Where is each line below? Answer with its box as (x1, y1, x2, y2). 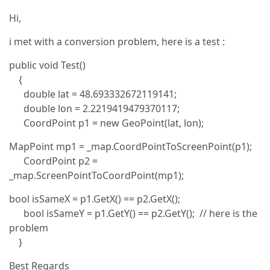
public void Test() (9, 58, 86, 72)
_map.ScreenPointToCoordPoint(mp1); (9, 169, 184, 182)
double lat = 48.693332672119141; (9, 87, 177, 101)
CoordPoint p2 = (9, 154, 98, 168)
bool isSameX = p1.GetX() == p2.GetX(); (9, 192, 180, 206)
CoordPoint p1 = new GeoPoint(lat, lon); (9, 116, 204, 130)
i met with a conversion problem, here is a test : (9, 35, 225, 48)
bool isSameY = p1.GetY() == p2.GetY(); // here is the (9, 207, 257, 220)
